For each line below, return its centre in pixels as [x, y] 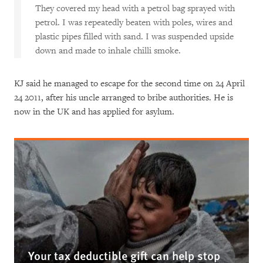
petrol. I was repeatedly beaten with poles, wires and [134, 23]
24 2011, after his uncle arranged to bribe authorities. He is [124, 98]
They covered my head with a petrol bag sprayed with [135, 9]
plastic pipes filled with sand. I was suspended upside [134, 37]
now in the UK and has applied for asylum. [94, 112]
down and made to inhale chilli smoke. [108, 51]
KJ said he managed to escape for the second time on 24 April [129, 84]
